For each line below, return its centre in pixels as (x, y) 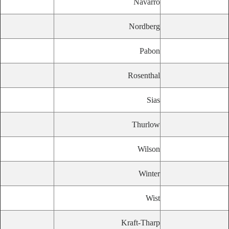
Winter (149, 174)
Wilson (149, 149)
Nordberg (144, 26)
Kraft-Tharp (141, 223)
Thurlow (146, 124)
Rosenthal (144, 75)
